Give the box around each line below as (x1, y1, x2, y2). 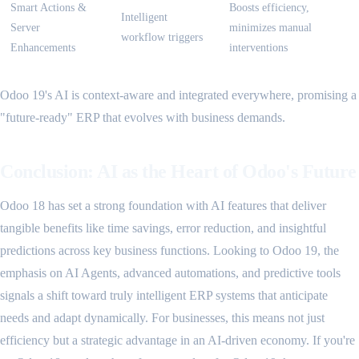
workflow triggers (121, 30, 203, 44)
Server (10, 21, 40, 34)
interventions (229, 41, 288, 54)
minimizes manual (229, 21, 312, 34)
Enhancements (10, 41, 75, 54)
